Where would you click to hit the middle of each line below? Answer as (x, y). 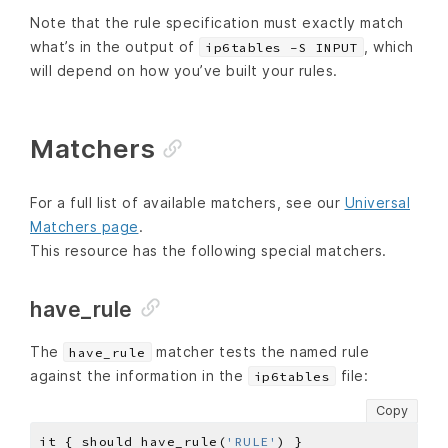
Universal (377, 202)
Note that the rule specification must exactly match (217, 22)
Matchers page (84, 226)
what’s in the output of (114, 46)
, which (389, 46)
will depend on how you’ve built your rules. (184, 70)
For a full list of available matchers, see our (187, 202)
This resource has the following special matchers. (208, 250)
